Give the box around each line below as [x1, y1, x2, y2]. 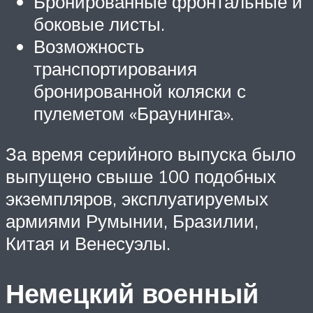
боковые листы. [34, 12, 165, 35]
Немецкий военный [6, 276, 259, 311]
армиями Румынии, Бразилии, [6, 209, 259, 232]
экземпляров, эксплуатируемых [6, 187, 268, 210]
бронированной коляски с [34, 79, 246, 102]
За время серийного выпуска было [6, 142, 296, 165]
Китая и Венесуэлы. [6, 231, 170, 254]
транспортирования [34, 57, 197, 80]
